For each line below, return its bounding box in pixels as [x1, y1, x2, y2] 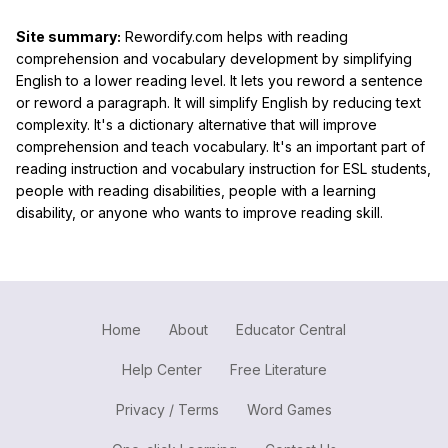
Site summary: [16, 27, 121, 45]
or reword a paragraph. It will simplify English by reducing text [16, 93, 421, 111]
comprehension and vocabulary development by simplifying [16, 49, 412, 67]
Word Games [247, 400, 332, 418]
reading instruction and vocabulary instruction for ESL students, [16, 159, 431, 177]
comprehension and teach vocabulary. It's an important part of [16, 137, 425, 155]
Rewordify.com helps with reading [121, 27, 348, 45]
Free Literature [229, 360, 327, 378]
